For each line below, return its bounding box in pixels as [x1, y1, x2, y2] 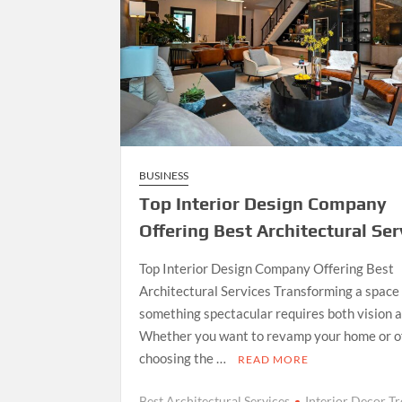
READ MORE [238, 353, 310, 367]
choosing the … [139, 350, 230, 367]
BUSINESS [139, 169, 189, 183]
